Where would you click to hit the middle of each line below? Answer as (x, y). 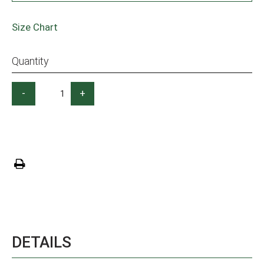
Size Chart (35, 27)
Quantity (30, 61)
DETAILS (42, 242)
